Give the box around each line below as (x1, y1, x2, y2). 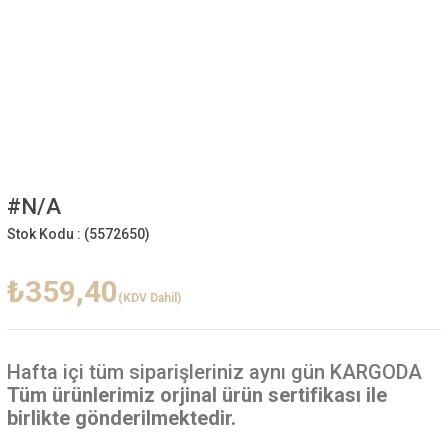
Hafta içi (6, 360, 84, 384)
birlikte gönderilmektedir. (6, 406, 236, 430)
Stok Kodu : (6, 226, 84, 242)
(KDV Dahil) (117, 291, 181, 305)
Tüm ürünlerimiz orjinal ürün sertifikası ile (6, 383, 387, 407)
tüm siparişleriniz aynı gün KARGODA (83, 360, 422, 384)
